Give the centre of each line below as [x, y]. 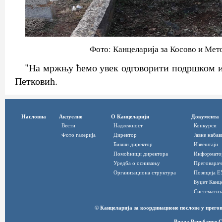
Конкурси [205, 125]
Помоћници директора [141, 153]
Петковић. [36, 81]
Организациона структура [145, 172]
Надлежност [128, 125]
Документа [205, 116]
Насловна [34, 116]
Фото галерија [79, 134]
